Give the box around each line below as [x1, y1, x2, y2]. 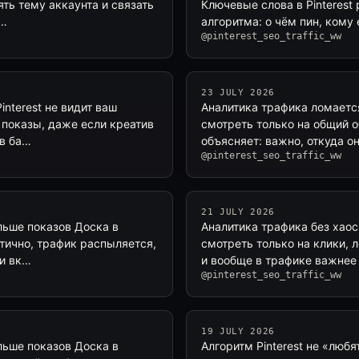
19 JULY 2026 [201, 326, 275, 337]
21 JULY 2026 [201, 207, 275, 217]
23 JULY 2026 [201, 87, 275, 98]
